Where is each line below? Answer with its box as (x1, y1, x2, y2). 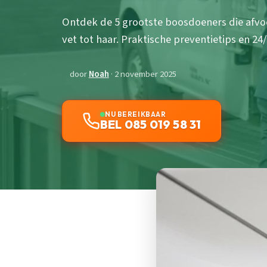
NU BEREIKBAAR (105, 110, 166, 119)
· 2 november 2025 (108, 68, 176, 81)
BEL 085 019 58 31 (100, 117, 201, 132)
